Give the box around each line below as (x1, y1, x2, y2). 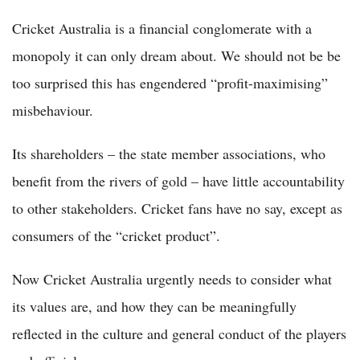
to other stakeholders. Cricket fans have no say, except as (12, 198, 342, 218)
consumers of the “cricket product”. (12, 225, 220, 245)
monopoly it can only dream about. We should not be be (12, 45, 341, 65)
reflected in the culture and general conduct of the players (12, 323, 346, 343)
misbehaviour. (12, 100, 93, 120)
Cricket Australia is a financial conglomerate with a (12, 18, 312, 38)
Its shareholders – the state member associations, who (12, 143, 325, 163)
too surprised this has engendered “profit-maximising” (12, 72, 328, 92)
